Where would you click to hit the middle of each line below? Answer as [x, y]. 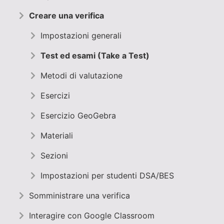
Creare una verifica [66, 15]
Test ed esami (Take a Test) [95, 55]
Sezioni [54, 155]
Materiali [57, 135]
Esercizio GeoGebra [78, 115]
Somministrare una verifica [79, 195]
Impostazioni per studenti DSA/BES [107, 175]
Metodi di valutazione [81, 75]
